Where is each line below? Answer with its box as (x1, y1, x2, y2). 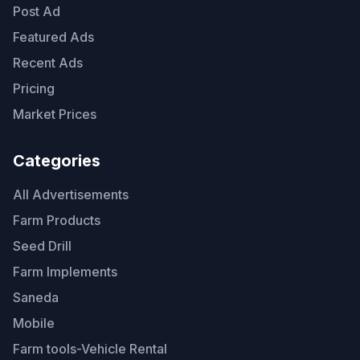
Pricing (13, 80, 55, 97)
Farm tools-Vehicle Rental (13, 341, 167, 358)
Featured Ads (13, 29, 94, 46)
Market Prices (13, 106, 96, 123)
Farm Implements (13, 264, 117, 280)
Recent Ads (13, 55, 83, 72)
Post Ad (13, 3, 60, 20)
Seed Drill (13, 238, 72, 255)
